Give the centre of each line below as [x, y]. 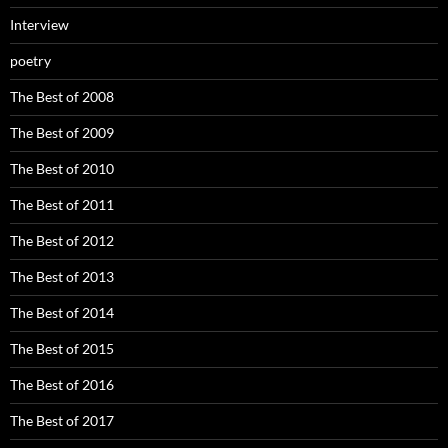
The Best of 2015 [62, 349]
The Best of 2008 [62, 97]
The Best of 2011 [62, 205]
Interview [39, 25]
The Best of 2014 [62, 313]
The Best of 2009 [62, 133]
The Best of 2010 [62, 169]
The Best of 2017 [62, 421]
